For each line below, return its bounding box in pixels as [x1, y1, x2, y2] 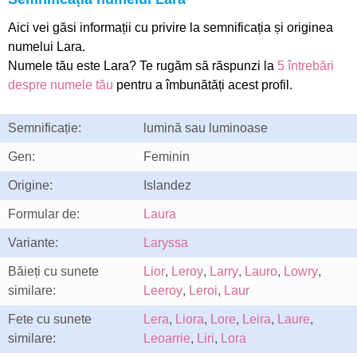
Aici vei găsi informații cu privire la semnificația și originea [8, 21, 333, 34]
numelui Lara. [8, 40, 85, 53]
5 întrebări [277, 59, 334, 73]
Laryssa [143, 236, 188, 249]
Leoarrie [143, 331, 190, 345]
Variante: [8, 236, 58, 249]
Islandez [143, 178, 191, 192]
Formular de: [8, 207, 80, 221]
